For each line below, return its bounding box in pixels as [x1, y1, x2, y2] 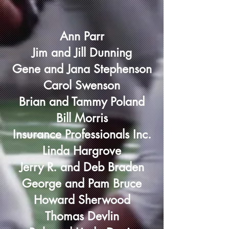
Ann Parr [59, 29, 104, 44]
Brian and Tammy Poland [19, 94, 145, 109]
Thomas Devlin [44, 209, 119, 224]
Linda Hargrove [42, 143, 121, 158]
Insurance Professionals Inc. [12, 127, 151, 142]
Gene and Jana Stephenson [12, 61, 152, 77]
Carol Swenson [43, 78, 120, 93]
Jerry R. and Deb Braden [19, 159, 144, 175]
